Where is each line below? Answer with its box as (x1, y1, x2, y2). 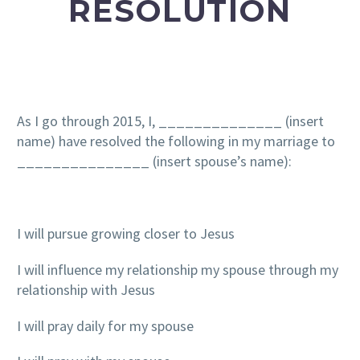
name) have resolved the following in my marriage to (17, 132, 335, 151)
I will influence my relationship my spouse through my (17, 260, 338, 279)
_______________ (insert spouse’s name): (17, 152, 292, 171)
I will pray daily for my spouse (17, 316, 194, 335)
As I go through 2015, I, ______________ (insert (17, 112, 324, 131)
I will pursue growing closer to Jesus (17, 224, 235, 243)
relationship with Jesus (17, 280, 155, 299)
